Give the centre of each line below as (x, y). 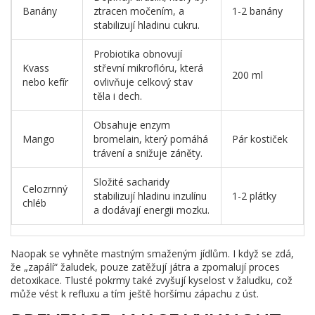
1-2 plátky (254, 196)
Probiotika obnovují (138, 54)
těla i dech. (118, 96)
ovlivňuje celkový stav (143, 82)
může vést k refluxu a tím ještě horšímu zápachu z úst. (135, 294)
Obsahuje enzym (132, 125)
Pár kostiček (260, 139)
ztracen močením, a (139, 11)
